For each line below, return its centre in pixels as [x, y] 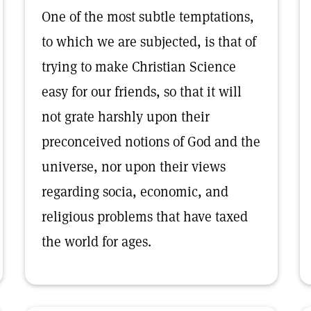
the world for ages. [96, 242]
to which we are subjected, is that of [149, 42]
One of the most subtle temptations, [148, 17]
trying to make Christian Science [139, 67]
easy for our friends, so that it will [142, 92]
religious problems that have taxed [145, 217]
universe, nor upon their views [134, 167]
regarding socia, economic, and [135, 192]
